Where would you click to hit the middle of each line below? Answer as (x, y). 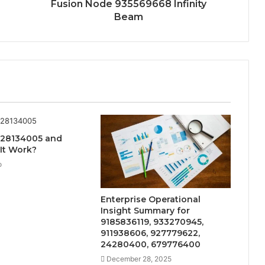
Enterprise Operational (150, 199)
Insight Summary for (145, 210)
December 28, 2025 (139, 258)
